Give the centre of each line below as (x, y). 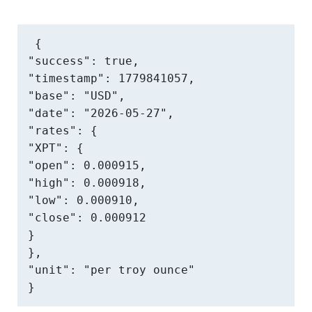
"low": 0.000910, (84, 200)
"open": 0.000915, (87, 165)
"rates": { (63, 131)
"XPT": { (56, 148)
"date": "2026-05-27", (101, 113)
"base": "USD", (77, 96)
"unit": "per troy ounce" (111, 270)
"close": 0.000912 (87, 218)
